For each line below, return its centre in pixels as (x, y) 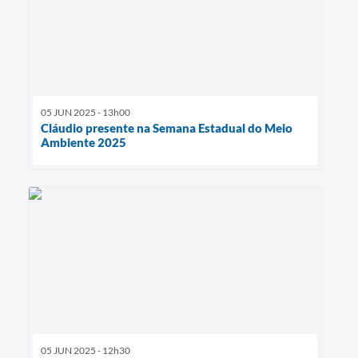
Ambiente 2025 (84, 142)
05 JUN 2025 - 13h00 (86, 112)
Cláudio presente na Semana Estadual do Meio (167, 127)
